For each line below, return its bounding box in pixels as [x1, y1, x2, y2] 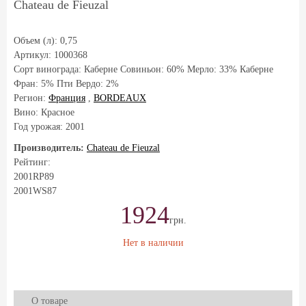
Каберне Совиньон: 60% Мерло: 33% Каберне [84, 64, 273, 74]
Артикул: [14, 50, 54, 60]
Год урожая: [14, 122, 66, 132]
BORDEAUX [94, 93, 146, 103]
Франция [48, 93, 85, 103]
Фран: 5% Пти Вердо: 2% [14, 79, 119, 89]
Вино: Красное [14, 107, 74, 117]
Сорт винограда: [14, 64, 84, 74]
